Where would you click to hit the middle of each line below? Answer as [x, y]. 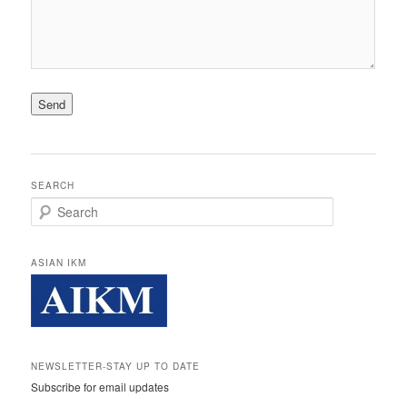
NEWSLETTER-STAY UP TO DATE [116, 367]
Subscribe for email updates [100, 387]
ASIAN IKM [59, 262]
